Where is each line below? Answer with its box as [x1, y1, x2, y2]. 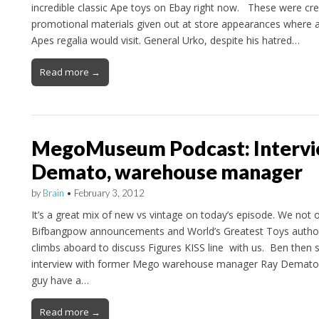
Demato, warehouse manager [31, 159, 303, 184]
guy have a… [31, 273, 89, 287]
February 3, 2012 [73, 187, 145, 199]
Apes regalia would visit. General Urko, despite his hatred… [31, 33, 300, 48]
